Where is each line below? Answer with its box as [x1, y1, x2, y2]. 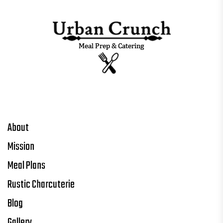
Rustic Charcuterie [7, 176, 75, 193]
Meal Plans [7, 157, 45, 174]
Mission [7, 138, 34, 155]
